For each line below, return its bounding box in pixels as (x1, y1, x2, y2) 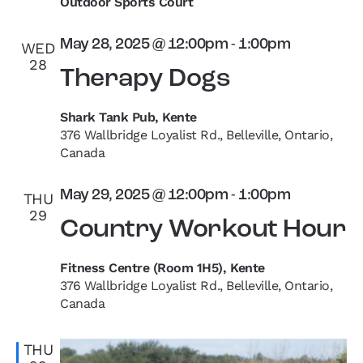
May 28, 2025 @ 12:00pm (60, 36, 228, 53)
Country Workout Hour (60, 216, 347, 243)
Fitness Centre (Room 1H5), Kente (60, 259, 265, 275)
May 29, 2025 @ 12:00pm (60, 187, 228, 203)
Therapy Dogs (60, 66, 231, 92)
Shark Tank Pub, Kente (60, 109, 197, 125)
